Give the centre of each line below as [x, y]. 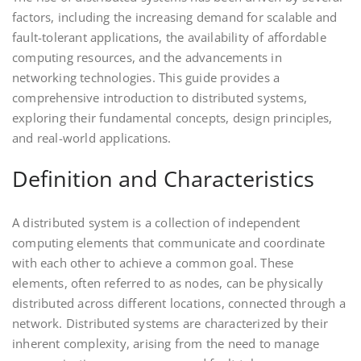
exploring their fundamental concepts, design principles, [172, 118]
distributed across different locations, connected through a [179, 303]
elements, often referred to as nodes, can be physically [168, 283]
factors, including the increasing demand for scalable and [175, 17]
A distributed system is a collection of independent [156, 222]
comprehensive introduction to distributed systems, [160, 98]
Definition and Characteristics [163, 178]
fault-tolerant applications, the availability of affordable [169, 37]
